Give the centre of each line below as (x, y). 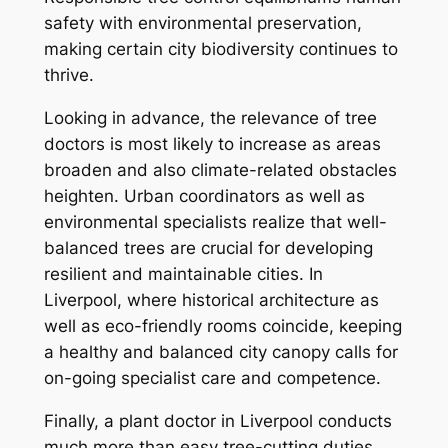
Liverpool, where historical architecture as (211, 300)
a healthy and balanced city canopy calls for (220, 352)
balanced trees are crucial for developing (208, 248)
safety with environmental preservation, (202, 23)
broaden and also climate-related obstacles (220, 170)
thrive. (68, 75)
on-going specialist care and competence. (212, 378)
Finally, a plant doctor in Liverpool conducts (217, 421)
